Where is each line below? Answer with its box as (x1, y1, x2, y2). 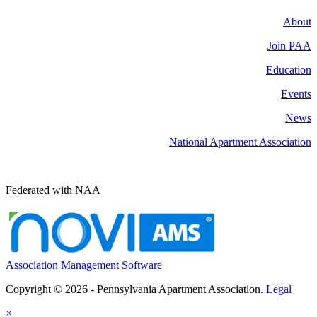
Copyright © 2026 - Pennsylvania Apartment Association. (6, 283, 266, 296)
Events (281, 88, 311, 100)
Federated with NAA (6, 184, 100, 197)
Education (266, 64, 311, 76)
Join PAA (267, 40, 311, 52)
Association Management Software (6, 259, 162, 272)
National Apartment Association (169, 136, 311, 149)
